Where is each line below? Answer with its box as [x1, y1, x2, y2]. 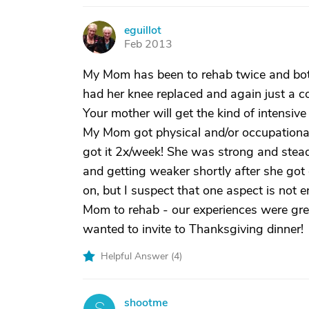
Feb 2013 [124, 37, 172, 52]
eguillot [124, 23, 161, 38]
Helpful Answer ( [101, 250, 174, 263]
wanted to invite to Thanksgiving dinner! [83, 221, 303, 237]
